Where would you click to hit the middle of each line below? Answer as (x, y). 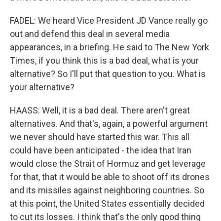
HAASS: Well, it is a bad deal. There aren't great (100, 110)
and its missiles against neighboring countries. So (107, 190)
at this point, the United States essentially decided (107, 203)
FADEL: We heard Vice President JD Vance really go (109, 20)
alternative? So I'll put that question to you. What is (108, 74)
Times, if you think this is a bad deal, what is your (104, 60)
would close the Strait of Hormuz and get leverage (108, 164)
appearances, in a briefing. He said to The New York (110, 47)
